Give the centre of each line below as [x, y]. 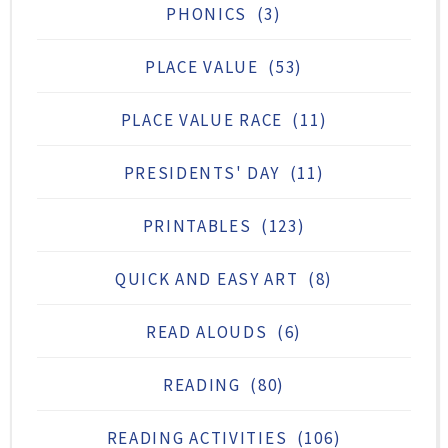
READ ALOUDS [206, 331]
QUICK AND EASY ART [206, 278]
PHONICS [207, 13]
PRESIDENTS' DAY [202, 172]
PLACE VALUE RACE [201, 119]
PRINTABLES [197, 225]
